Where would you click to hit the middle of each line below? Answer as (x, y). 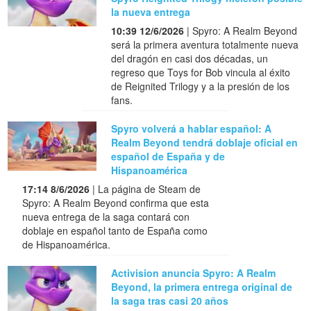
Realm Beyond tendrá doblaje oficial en (205, 142)
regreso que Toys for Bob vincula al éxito (201, 72)
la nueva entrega (151, 11)
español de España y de (168, 156)
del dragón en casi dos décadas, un (190, 58)
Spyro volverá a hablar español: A (192, 128)
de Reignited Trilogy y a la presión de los (201, 86)
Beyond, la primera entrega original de (202, 286)
